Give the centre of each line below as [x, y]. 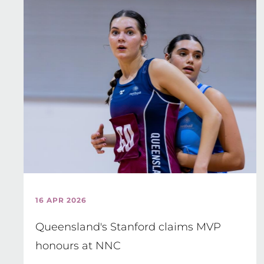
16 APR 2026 [61, 200]
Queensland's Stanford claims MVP [128, 227]
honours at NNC [78, 246]
